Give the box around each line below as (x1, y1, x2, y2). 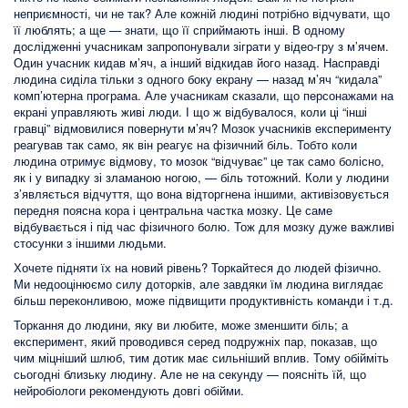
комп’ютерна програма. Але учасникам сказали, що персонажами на (14, 87, 393, 105)
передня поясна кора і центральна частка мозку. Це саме (14, 201, 332, 219)
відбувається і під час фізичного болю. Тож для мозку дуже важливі (14, 218, 394, 236)
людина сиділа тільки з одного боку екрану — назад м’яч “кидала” (14, 70, 382, 88)
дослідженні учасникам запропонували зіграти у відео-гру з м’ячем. (14, 37, 389, 56)
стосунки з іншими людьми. (14, 234, 167, 252)
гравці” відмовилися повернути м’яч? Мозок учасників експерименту (14, 119, 392, 138)
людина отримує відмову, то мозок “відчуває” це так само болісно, (14, 152, 384, 170)
